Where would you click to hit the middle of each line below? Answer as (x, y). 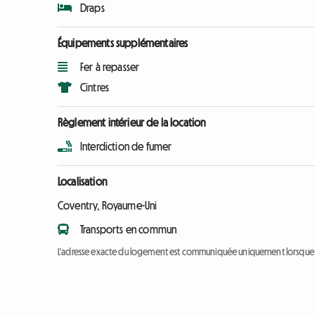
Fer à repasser (110, 67)
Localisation (82, 181)
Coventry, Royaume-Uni (108, 205)
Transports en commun (129, 229)
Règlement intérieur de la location (132, 122)
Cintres (95, 87)
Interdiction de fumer (126, 146)
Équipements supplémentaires (123, 43)
